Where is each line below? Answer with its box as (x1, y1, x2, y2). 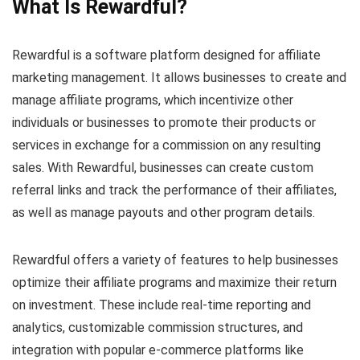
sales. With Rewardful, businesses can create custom (12, 159, 313, 175)
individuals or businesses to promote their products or (12, 114, 316, 130)
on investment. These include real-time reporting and (12, 297, 311, 313)
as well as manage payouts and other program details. (12, 204, 315, 220)
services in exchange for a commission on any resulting (12, 137, 321, 153)
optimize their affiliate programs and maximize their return (12, 274, 337, 290)
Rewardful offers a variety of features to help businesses (12, 252, 338, 268)
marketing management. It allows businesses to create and (12, 69, 346, 85)
